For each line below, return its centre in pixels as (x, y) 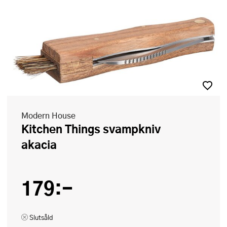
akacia (39, 144)
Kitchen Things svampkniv (25, 129)
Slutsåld (41, 217)
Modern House (48, 115)
